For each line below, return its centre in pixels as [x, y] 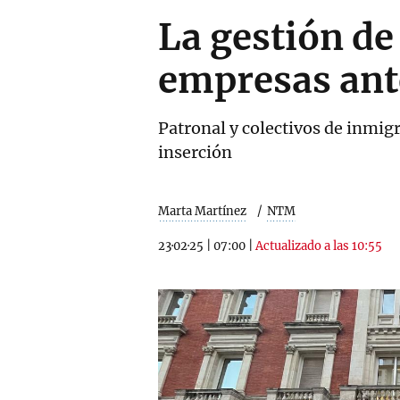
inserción [195, 152]
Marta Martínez [202, 211]
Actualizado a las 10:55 [319, 246]
